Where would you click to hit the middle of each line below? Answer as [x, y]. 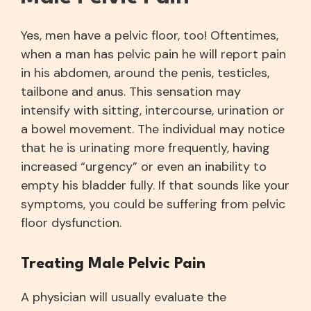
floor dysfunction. [72, 223]
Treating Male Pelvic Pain [114, 264]
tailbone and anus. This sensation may [131, 92]
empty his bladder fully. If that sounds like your [155, 185]
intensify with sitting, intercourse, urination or [153, 110]
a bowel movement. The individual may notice [153, 129]
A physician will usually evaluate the [124, 297]
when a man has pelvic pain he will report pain [154, 54]
